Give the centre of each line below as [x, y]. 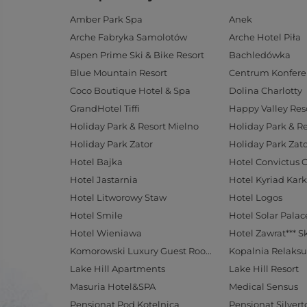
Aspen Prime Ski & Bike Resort [137, 55]
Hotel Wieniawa [106, 233]
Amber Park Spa [106, 19]
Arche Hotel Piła [265, 37]
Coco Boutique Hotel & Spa [130, 90]
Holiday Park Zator [111, 144]
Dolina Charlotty [266, 90]
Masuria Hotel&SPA [113, 286]
